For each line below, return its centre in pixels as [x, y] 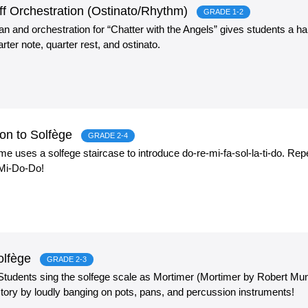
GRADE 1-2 [223, 11]
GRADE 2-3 [67, 259]
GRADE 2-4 [108, 135]
